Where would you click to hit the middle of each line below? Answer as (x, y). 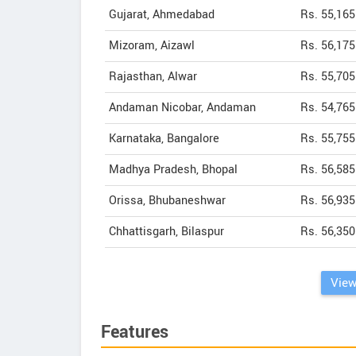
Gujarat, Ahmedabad (162, 15)
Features (135, 332)
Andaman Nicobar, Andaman (182, 108)
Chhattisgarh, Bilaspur (166, 232)
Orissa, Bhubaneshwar (167, 201)
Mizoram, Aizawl (152, 46)
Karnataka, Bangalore (164, 139)
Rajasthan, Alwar (153, 77)
